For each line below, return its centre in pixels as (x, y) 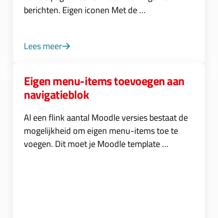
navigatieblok (56, 94)
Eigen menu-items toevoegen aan (104, 81)
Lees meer (43, 46)
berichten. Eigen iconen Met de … (85, 10)
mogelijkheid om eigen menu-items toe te (101, 131)
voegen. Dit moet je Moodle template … (96, 144)
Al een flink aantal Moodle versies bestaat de (106, 118)
